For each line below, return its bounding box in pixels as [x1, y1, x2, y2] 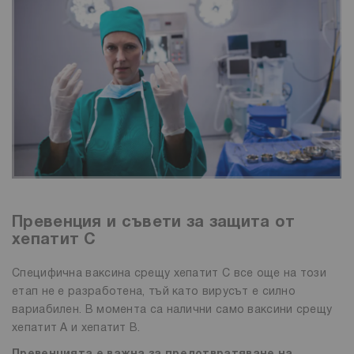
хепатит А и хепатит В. [12, 322, 141, 333]
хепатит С [12, 232, 96, 247]
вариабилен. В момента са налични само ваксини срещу [12, 304, 333, 315]
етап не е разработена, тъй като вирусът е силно [12, 286, 296, 297]
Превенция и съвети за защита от [12, 215, 296, 230]
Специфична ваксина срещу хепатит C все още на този [12, 268, 326, 279]
